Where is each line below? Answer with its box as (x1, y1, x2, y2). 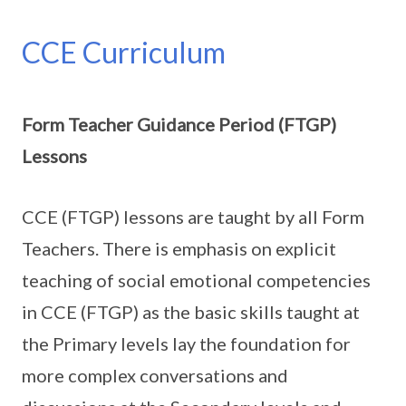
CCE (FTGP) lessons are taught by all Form (22, 206, 364, 227)
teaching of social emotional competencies (22, 269, 371, 291)
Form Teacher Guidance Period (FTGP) (22, 113, 336, 135)
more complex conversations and (22, 364, 288, 386)
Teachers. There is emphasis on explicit (22, 237, 336, 259)
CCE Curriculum (22, 34, 226, 70)
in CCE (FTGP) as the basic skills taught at (22, 301, 360, 323)
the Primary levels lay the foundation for (22, 333, 351, 354)
